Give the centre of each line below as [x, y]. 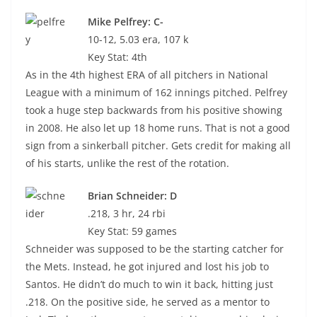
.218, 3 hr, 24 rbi [127, 213]
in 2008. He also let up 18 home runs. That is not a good [158, 128]
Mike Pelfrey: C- [126, 22]
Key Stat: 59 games [132, 231]
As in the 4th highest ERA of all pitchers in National [147, 75]
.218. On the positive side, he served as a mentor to [148, 302]
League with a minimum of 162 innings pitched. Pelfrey [156, 92]
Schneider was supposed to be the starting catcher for [155, 249]
